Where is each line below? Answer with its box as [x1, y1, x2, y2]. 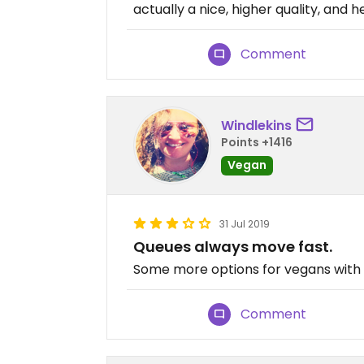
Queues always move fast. [133, 236, 332, 258]
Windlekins [221, 115, 292, 135]
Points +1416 [221, 133, 292, 150]
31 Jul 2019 [219, 217, 270, 232]
